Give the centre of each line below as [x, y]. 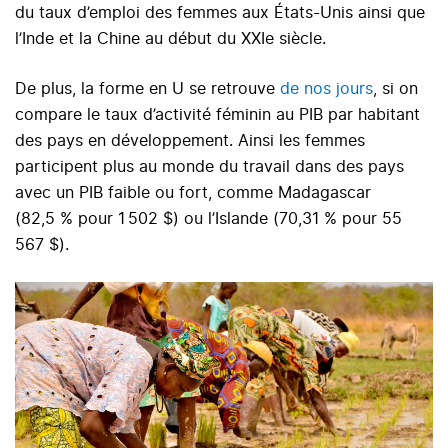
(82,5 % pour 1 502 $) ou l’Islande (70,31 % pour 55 [210, 218]
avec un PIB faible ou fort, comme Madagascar [193, 192]
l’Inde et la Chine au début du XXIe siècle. [173, 38]
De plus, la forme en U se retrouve [147, 88]
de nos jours [326, 88]
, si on [395, 88]
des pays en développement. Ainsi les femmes [190, 140]
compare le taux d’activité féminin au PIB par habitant [217, 114]
